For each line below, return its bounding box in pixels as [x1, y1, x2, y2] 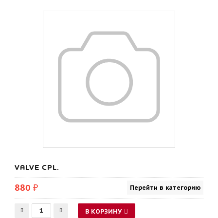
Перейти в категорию [130, 183, 200, 192]
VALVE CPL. [15, 163, 59, 172]
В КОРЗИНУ [85, 207, 122, 216]
